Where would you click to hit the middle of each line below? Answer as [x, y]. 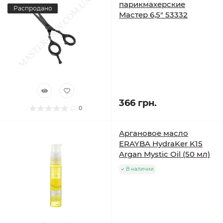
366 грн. [138, 103]
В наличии [140, 169]
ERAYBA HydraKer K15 [161, 144]
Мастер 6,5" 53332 [153, 15]
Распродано [33, 8]
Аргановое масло [154, 133]
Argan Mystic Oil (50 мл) [165, 154]
